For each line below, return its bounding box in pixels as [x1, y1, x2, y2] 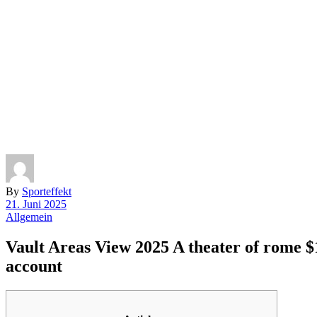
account [6, 257, 62, 276]
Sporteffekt [22, 185, 71, 198]
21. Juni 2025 [6, 198, 67, 211]
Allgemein [6, 211, 52, 224]
